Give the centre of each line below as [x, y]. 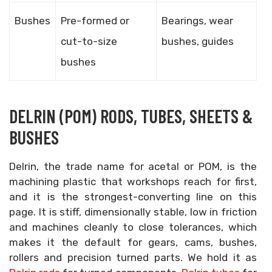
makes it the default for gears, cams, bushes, [133, 242]
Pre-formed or [95, 21]
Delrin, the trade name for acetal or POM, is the [133, 166]
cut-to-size [89, 41]
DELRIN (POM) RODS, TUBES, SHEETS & [131, 116]
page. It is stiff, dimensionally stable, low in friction [133, 212]
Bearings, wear [197, 21]
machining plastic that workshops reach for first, [133, 182]
